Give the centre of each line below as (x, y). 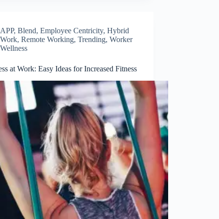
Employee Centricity (72, 30)
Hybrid (118, 30)
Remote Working (48, 39)
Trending (92, 39)
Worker (121, 39)
